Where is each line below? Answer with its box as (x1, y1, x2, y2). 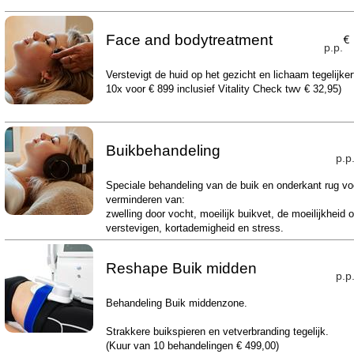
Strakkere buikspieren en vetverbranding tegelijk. (105, 326, 329, 337)
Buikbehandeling (105, 142, 220, 159)
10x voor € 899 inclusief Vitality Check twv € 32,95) (105, 83, 341, 95)
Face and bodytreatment (105, 32, 273, 48)
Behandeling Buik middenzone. (105, 297, 250, 309)
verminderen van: (105, 194, 185, 205)
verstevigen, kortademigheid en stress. (105, 222, 284, 234)
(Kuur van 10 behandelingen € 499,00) (105, 340, 279, 352)
